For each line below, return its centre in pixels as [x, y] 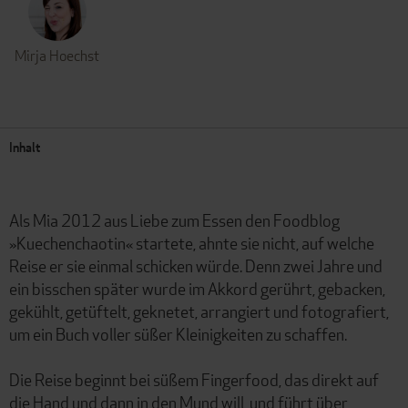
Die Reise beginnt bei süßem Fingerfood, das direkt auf [194, 379]
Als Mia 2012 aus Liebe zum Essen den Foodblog [174, 220]
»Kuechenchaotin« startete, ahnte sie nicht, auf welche [192, 243]
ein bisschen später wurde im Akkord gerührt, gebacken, [197, 288]
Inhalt [25, 147]
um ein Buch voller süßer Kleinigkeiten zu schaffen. [178, 334]
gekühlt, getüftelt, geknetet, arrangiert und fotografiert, [199, 311]
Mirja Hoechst [57, 56]
